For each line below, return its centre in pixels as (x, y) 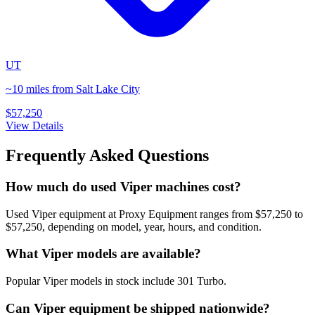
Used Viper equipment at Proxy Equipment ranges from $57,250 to (154, 214)
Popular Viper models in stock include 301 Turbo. (116, 281)
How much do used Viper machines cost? (123, 186)
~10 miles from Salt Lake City (73, 89)
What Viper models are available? (103, 254)
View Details (34, 126)
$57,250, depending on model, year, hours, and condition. (134, 226)
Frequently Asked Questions (107, 156)
